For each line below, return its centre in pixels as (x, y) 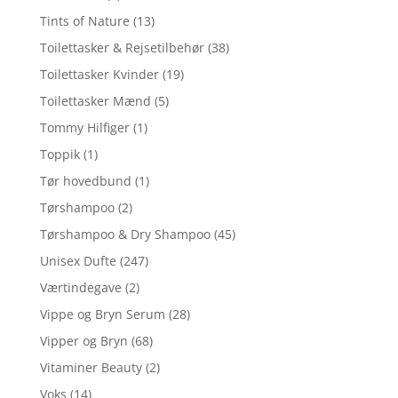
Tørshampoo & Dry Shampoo (125, 234)
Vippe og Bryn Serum (102, 314)
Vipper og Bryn (84, 340)
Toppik (60, 154)
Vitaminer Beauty (91, 367)
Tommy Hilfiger (84, 127)
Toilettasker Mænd (95, 100)
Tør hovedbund (85, 180)
